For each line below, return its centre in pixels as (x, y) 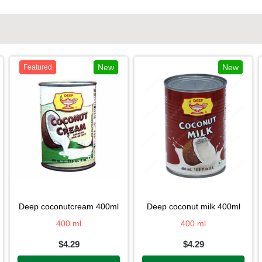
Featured (38, 67)
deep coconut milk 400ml (196, 206)
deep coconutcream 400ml (72, 206)
